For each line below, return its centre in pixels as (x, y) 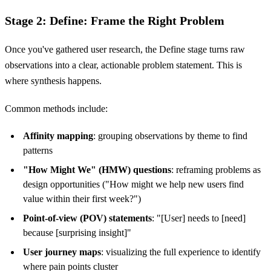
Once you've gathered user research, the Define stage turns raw (125, 50)
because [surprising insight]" (77, 233)
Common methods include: (56, 109)
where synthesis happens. (53, 81)
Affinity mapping (58, 136)
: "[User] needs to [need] (199, 218)
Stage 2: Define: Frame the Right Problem (115, 21)
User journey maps (62, 252)
